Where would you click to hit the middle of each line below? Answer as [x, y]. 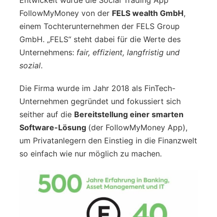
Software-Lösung [54, 127]
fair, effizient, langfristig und [128, 52]
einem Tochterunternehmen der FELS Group [100, 26]
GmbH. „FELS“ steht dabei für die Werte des [100, 39]
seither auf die [47, 114]
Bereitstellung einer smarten [129, 114]
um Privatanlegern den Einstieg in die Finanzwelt [108, 140]
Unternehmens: [48, 52]
